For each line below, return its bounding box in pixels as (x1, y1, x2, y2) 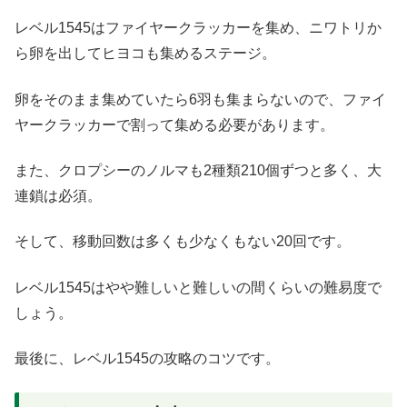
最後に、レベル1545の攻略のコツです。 (15, 351, 280, 367)
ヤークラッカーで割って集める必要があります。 (15, 116, 334, 133)
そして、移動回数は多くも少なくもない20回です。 (15, 233, 351, 250)
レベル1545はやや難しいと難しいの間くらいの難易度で (15, 279, 382, 295)
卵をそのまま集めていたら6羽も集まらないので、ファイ (15, 91, 386, 107)
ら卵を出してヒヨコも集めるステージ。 (15, 45, 276, 62)
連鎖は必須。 (15, 187, 102, 203)
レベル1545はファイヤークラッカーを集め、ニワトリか (15, 20, 382, 36)
